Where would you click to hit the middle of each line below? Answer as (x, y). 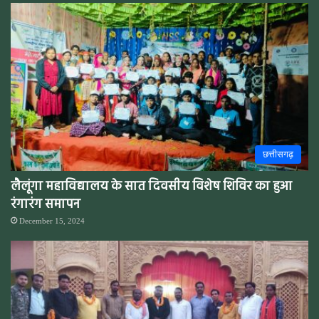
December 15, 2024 (52, 220)
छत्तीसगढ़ (278, 154)
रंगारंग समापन (46, 204)
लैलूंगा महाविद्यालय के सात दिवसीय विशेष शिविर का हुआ (151, 187)
